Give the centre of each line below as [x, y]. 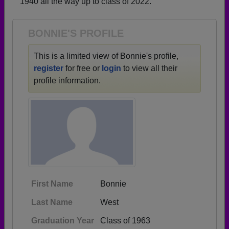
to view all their [149, 68]
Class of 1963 [125, 221]
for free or [83, 68]
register [49, 68]
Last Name [52, 202]
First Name [52, 184]
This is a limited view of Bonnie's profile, [106, 56]
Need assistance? [84, 14]
